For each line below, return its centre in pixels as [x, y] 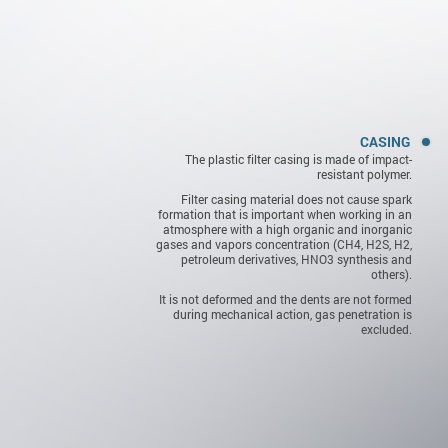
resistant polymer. [364, 174]
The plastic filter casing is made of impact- [298, 159]
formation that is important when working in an [285, 214]
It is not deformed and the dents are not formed [285, 299]
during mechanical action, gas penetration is [292, 314]
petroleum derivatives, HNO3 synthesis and [296, 259]
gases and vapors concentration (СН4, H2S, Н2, [284, 244]
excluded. [386, 329]
